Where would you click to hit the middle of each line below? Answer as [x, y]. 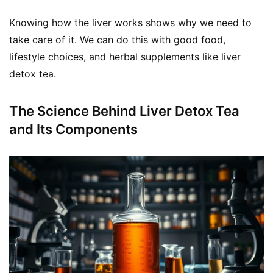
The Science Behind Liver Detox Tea [124, 111]
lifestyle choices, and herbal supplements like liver [125, 56]
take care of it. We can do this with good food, [117, 39]
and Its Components [73, 129]
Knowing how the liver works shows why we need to [130, 22]
